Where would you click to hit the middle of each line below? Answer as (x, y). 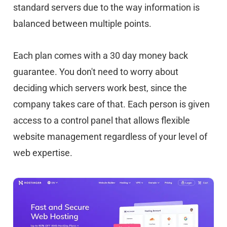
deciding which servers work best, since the (100, 88)
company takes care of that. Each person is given (111, 104)
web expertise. (43, 153)
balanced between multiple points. (82, 24)
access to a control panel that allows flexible (102, 121)
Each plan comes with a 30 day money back (101, 56)
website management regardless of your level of (110, 137)
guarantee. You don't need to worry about (96, 72)
